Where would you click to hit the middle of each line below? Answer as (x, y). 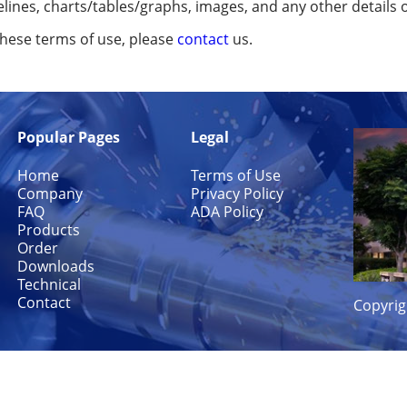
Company (50, 193)
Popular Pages (68, 138)
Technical (49, 283)
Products (48, 229)
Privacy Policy (237, 193)
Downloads (55, 265)
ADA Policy (227, 211)
